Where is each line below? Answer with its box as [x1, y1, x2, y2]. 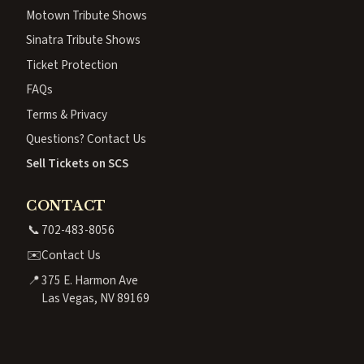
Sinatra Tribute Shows [26, 31, 141, 50]
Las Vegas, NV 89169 [41, 288, 149, 307]
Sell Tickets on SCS [26, 154, 128, 173]
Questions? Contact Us [26, 130, 146, 149]
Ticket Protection [26, 55, 118, 74]
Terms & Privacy [26, 105, 107, 123]
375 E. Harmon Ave [41, 271, 138, 289]
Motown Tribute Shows [26, 6, 147, 25]
